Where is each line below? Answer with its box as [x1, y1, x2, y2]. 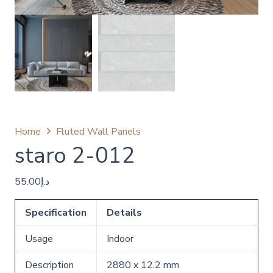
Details [107, 205, 142, 219]
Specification [25, 205, 87, 219]
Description [25, 258, 74, 272]
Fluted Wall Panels [56, 124, 141, 138]
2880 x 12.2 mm [107, 258, 179, 272]
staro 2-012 [15, 140, 135, 171]
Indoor [107, 232, 133, 246]
